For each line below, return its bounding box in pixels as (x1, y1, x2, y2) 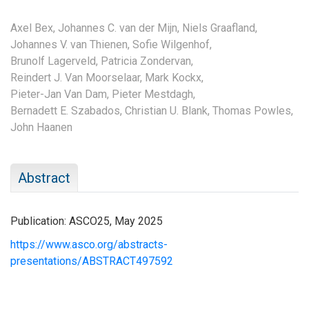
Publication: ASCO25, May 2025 (10, 214, 163, 228)
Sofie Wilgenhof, (132, 37, 212, 51)
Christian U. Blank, (125, 103, 210, 117)
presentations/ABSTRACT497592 (10, 254, 173, 268)
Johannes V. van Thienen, (10, 37, 130, 51)
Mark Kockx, (145, 70, 203, 84)
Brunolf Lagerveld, (10, 54, 98, 68)
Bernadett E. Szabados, (10, 103, 122, 117)
